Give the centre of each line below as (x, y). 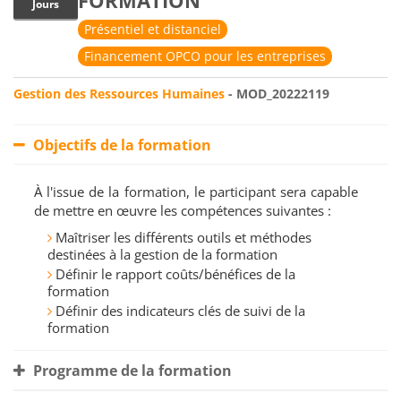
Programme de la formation (131, 371)
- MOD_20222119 (277, 94)
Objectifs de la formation (120, 145)
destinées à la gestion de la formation (162, 255)
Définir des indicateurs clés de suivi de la (180, 311)
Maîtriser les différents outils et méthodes (183, 238)
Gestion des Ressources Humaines (119, 94)
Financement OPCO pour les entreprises (205, 56)
